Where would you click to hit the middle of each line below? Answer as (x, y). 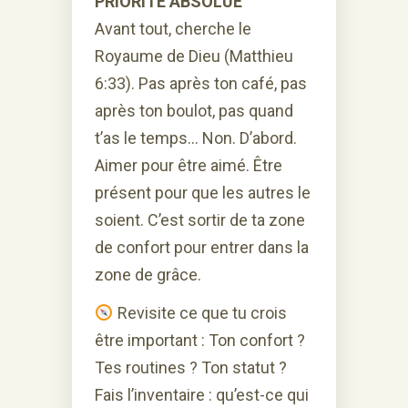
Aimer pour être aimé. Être (189, 165)
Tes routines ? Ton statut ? (191, 367)
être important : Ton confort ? (200, 340)
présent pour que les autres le (203, 192)
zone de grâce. (148, 274)
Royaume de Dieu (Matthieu (194, 56)
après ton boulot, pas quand (194, 110)
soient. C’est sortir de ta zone (200, 219)
